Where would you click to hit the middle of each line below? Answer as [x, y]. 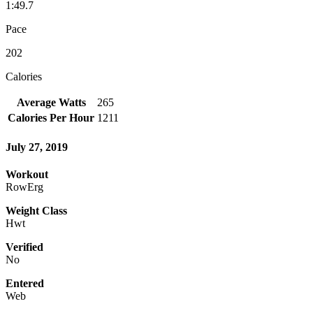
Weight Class [36, 211]
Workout [27, 175]
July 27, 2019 [37, 147]
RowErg [24, 187]
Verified [24, 247]
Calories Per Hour [51, 117]
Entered [25, 284]
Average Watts [51, 102]
